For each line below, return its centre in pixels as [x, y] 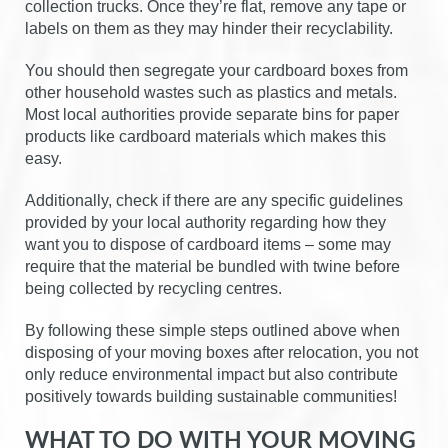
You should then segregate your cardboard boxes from [216, 70]
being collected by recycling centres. [153, 288]
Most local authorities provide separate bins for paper [212, 114]
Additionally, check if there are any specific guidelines [214, 200]
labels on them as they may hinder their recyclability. [209, 28]
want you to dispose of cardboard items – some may [208, 244]
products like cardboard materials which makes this [205, 136]
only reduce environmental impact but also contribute [211, 374]
